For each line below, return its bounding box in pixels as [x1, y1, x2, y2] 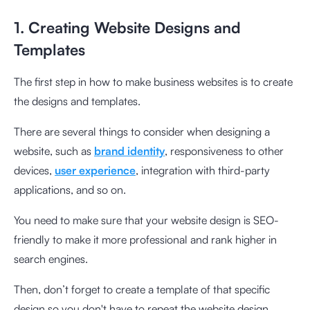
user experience [55, 163, 136, 177]
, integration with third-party [136, 163, 270, 177]
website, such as [14, 143, 94, 158]
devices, [14, 163, 55, 177]
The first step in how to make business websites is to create [14, 74, 293, 89]
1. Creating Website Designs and [14, 17, 241, 37]
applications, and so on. [14, 182, 126, 197]
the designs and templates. [14, 93, 143, 108]
